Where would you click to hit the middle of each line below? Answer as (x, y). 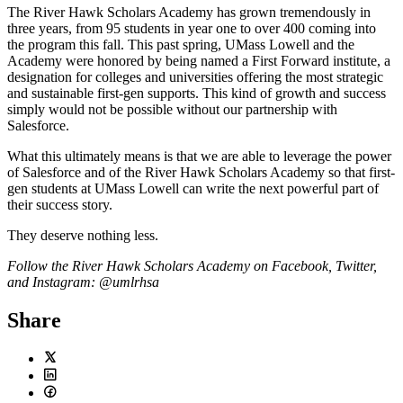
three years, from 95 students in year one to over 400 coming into (192, 28)
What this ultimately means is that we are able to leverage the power (199, 156)
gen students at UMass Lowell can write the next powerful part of (193, 188)
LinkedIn (69, 392)
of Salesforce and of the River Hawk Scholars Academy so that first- (201, 172)
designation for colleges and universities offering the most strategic (195, 76)
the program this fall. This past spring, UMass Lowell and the (181, 44)
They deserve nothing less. (83, 235)
